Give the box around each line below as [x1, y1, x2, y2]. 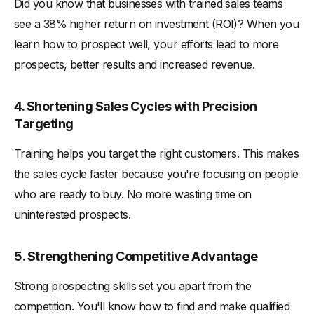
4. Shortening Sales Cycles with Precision [14, 98, 257, 114]
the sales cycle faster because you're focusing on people [14, 166, 299, 181]
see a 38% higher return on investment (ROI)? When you [14, 16, 299, 31]
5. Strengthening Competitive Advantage [14, 248, 258, 264]
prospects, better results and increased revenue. [14, 57, 255, 71]
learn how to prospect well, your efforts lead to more [14, 36, 279, 51]
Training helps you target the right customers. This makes [14, 146, 299, 161]
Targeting [14, 116, 74, 131]
